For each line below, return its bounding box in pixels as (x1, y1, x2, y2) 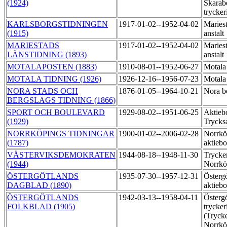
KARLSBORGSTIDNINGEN (7, 20, 108, 29)
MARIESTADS (7, 41, 59, 50)
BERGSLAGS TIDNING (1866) (7, 96, 116, 105)
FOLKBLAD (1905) (7, 202, 75, 211)
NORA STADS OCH (7, 87, 78, 96)
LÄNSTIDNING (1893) (7, 50, 87, 59)
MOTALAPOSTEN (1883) (7, 62, 97, 71)
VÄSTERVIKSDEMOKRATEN (7, 150, 116, 160)
